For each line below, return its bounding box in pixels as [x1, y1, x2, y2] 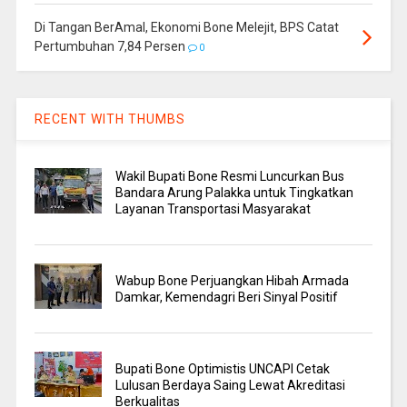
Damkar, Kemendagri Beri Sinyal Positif [115, 290, 339, 305]
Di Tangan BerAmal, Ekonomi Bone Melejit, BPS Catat [34, 20, 339, 35]
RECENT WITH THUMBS [34, 112, 185, 127]
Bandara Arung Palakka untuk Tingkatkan [115, 185, 354, 201]
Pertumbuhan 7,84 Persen [34, 39, 185, 55]
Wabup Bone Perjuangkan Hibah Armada [115, 273, 350, 289]
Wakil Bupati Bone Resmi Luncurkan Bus [115, 169, 345, 184]
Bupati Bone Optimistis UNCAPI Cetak [115, 362, 331, 377]
